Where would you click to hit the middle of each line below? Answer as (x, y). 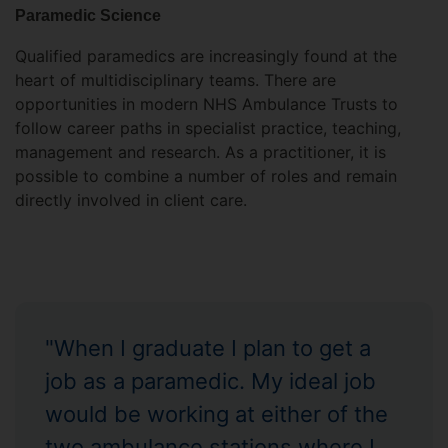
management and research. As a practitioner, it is (200, 152)
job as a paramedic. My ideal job (210, 381)
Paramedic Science (88, 15)
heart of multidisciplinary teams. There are (175, 80)
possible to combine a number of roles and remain (206, 176)
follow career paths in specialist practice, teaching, (208, 128)
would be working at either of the (216, 414)
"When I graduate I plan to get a (208, 348)
